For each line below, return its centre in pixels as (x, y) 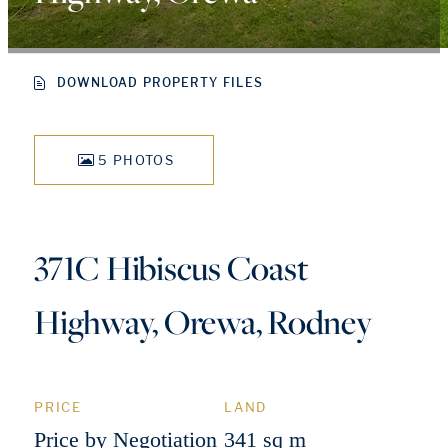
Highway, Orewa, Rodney (203, 321)
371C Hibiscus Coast (171, 267)
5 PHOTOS (136, 160)
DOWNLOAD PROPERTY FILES (160, 82)
